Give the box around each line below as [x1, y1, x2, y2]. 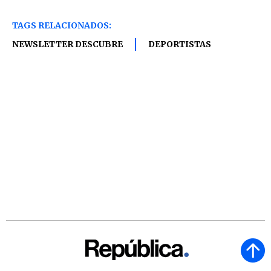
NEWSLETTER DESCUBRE [12, 38, 123, 50]
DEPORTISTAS [148, 38, 211, 50]
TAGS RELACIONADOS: [12, 19, 111, 31]
